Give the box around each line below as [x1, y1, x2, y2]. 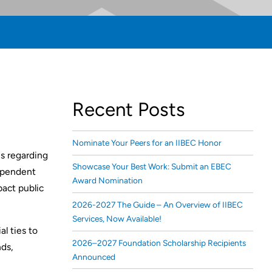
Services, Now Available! [72, 213, 161, 223]
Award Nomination [72, 175, 143, 186]
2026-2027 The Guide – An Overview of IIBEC [72, 199, 243, 209]
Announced [72, 251, 115, 262]
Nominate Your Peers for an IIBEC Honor [72, 137, 222, 148]
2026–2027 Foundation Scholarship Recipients [72, 237, 246, 248]
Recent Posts [72, 98, 185, 121]
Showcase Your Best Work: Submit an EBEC [72, 161, 231, 172]
